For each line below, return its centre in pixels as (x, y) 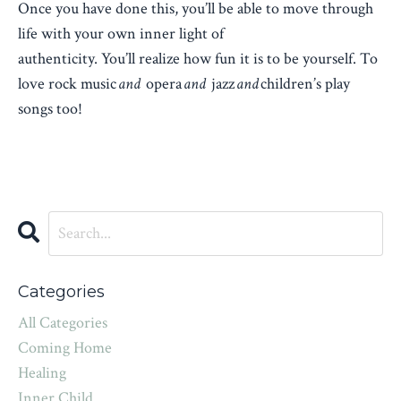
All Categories (63, 322)
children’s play (305, 83)
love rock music (68, 83)
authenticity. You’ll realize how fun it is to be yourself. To (198, 58)
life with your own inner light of (121, 33)
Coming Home (65, 347)
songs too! (50, 108)
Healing (42, 372)
